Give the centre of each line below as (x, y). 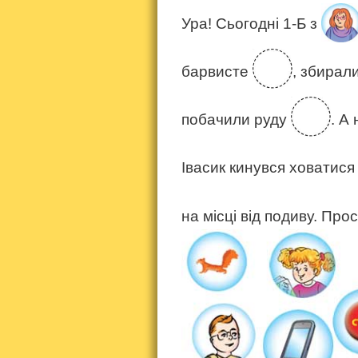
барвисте (217, 72)
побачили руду (236, 120)
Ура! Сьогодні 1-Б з (251, 24)
